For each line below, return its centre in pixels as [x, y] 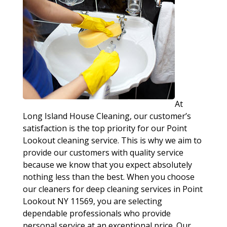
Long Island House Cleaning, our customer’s [107, 116]
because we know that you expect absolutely [107, 165]
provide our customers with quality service [103, 153]
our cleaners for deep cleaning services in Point [112, 189]
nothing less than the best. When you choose [108, 177]
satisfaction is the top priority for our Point [105, 128]
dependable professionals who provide [97, 213]
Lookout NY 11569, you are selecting [92, 201]
